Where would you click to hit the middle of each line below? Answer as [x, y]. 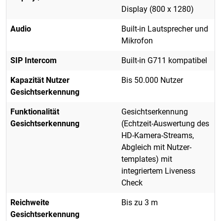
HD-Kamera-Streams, [158, 135]
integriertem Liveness [158, 171]
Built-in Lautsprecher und [165, 29]
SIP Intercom [34, 60]
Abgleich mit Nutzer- [156, 147]
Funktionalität [35, 111]
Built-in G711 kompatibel [164, 60]
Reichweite [30, 202]
